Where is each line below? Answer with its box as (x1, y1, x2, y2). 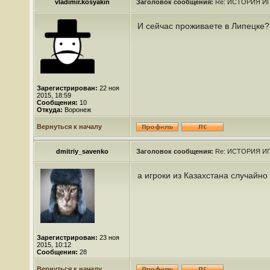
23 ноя (98, 234, 119, 241)
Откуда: (37, 106, 63, 113)
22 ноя (98, 84, 119, 92)
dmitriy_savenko (55, 148, 108, 155)
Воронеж (63, 106, 91, 113)
